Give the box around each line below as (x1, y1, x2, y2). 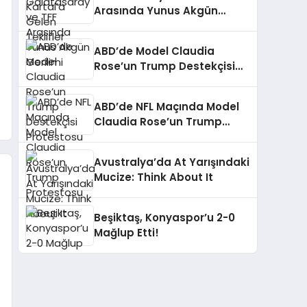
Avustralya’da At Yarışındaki (94, 155, 249, 170)
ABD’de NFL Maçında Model (94, 99, 239, 114)
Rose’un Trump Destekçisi (94, 59, 235, 74)
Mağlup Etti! (94, 225, 159, 241)
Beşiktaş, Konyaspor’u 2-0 (94, 210, 235, 225)
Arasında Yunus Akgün (94, 3, 218, 19)
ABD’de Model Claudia (94, 44, 214, 59)
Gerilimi (94, 19, 136, 34)
